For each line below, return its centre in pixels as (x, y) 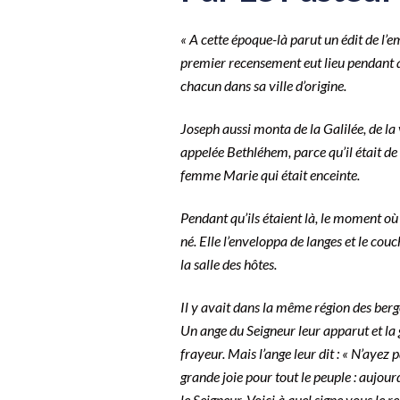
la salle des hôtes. (230, 264)
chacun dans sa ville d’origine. (265, 86)
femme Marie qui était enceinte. (271, 175)
